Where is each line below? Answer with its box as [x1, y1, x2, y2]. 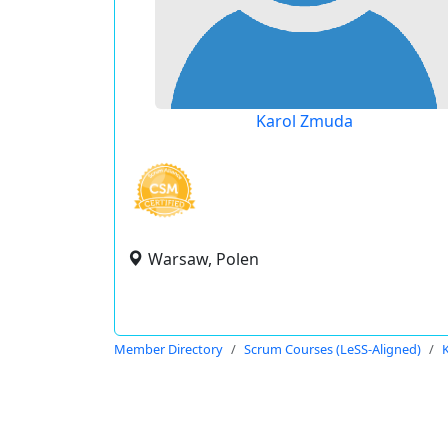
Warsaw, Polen [148, 248, 259, 270]
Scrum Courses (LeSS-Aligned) [244, 340, 421, 358]
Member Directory [114, 340, 223, 358]
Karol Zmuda [256, 110, 353, 132]
